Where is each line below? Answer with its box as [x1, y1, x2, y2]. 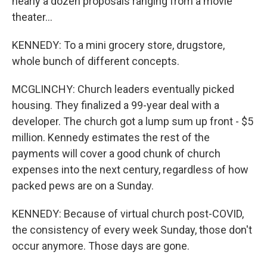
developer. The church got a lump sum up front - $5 [12, 115, 253, 128]
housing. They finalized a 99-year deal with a [12, 99, 219, 111]
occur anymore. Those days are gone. [12, 240, 190, 252]
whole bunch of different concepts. [12, 55, 179, 67]
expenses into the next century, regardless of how [12, 163, 249, 176]
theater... [12, 11, 52, 23]
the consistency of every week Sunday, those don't [12, 223, 252, 236]
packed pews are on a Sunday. [12, 179, 154, 192]
